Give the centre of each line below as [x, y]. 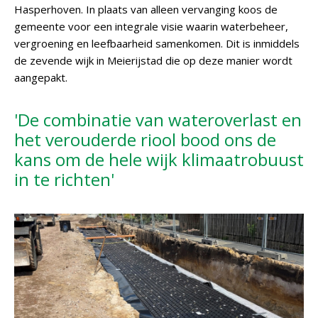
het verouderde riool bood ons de [145, 139]
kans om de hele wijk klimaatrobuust [159, 159]
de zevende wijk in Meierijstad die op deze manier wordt [153, 60]
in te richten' [64, 179]
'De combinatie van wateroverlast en [158, 120]
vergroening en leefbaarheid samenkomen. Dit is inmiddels [157, 43]
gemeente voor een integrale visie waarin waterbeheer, [151, 26]
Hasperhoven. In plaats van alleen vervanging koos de [146, 9]
